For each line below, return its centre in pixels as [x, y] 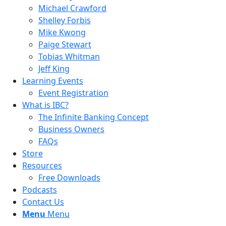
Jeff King [54, 69]
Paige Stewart [65, 44]
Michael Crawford [72, 8]
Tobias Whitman [69, 56]
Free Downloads [69, 178]
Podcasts [40, 190]
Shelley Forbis [65, 20]
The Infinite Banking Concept [94, 117]
